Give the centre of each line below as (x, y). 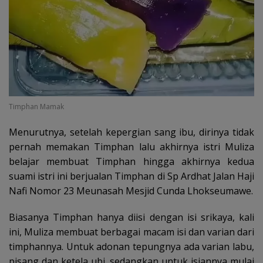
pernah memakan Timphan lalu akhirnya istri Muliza (131, 146)
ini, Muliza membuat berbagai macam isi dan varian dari (131, 232)
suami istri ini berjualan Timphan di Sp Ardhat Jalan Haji (131, 176)
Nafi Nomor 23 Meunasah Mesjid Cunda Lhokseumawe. (131, 190)
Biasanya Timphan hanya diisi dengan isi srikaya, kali (131, 217)
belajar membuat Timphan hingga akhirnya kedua (131, 161)
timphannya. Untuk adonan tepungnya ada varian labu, (131, 246)
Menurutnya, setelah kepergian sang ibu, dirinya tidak (131, 132)
